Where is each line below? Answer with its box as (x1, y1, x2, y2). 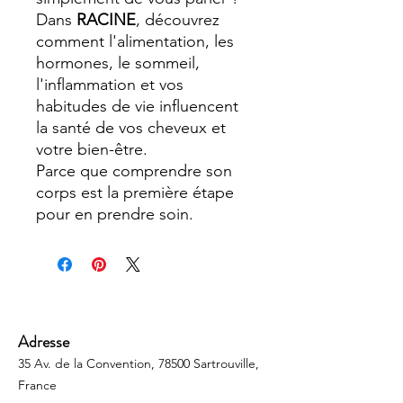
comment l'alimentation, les (36, 31, 234, 51)
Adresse (18, 329, 69, 354)
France (18, 376, 57, 393)
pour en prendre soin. (36, 203, 193, 224)
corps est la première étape (36, 182, 234, 202)
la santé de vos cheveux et (36, 117, 226, 138)
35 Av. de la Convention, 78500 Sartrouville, (18, 354, 259, 372)
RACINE (76, 9, 136, 30)
